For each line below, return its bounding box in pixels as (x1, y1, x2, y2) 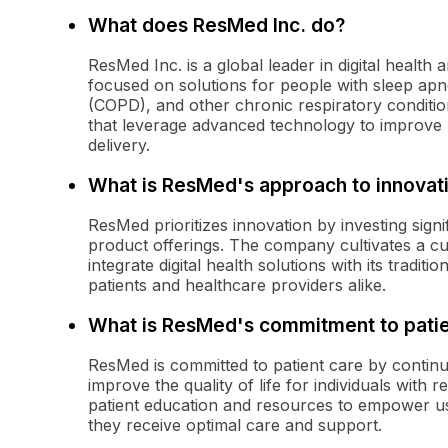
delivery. (88, 135, 150, 156)
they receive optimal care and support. (88, 415, 382, 436)
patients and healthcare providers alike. (88, 275, 386, 296)
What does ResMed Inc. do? (88, 13, 345, 38)
